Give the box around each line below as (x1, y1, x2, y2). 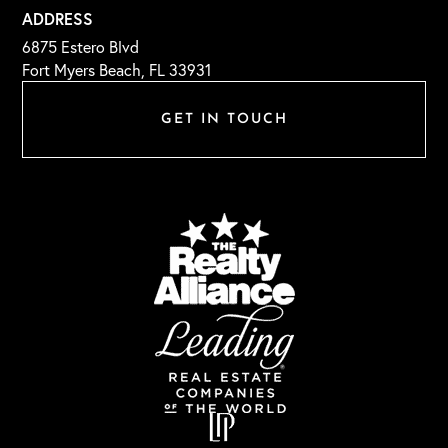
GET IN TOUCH (160, 111, 288, 127)
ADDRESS (22, 7, 94, 29)
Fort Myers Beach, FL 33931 (22, 59, 212, 80)
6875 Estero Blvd (22, 36, 140, 57)
